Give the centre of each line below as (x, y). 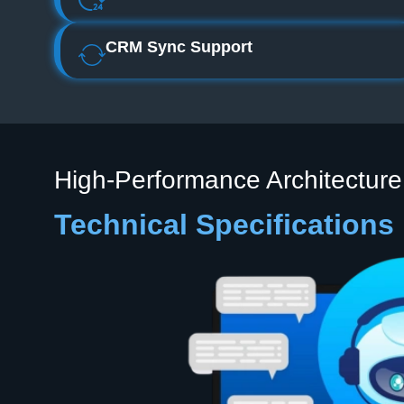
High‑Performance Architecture (228, 179)
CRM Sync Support (179, 46)
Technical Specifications (224, 224)
